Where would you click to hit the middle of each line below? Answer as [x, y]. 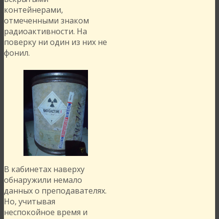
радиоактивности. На [45, 32]
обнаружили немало [43, 180]
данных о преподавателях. [55, 191]
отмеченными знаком [46, 21]
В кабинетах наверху [44, 169]
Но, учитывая [30, 202]
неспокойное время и [46, 212]
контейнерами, [33, 10]
